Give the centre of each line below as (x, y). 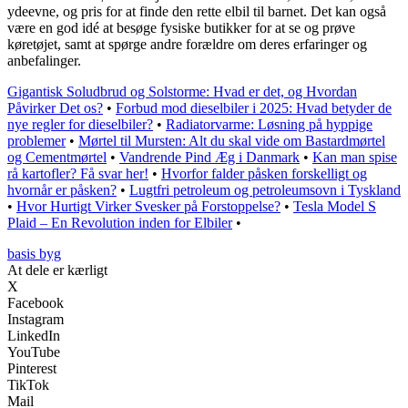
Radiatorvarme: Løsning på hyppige (269, 125)
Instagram (36, 320)
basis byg (34, 254)
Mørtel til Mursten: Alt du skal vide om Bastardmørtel (232, 141)
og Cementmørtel (57, 158)
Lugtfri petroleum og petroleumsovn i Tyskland (265, 190)
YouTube (34, 352)
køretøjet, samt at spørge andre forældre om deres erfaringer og (187, 45)
